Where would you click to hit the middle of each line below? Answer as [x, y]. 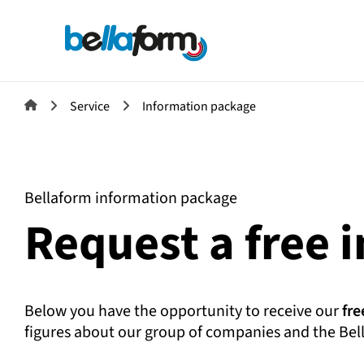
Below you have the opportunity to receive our [183, 311]
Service [90, 106]
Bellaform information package [131, 198]
